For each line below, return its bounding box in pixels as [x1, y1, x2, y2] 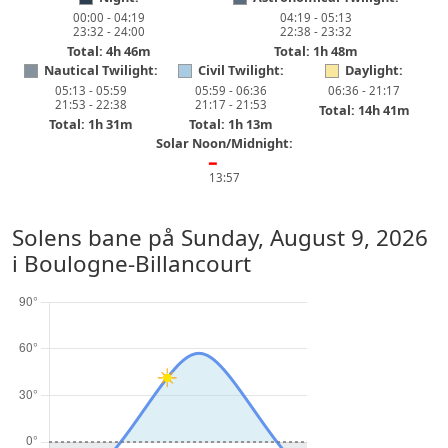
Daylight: [345, 61, 404, 79]
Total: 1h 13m [188, 115, 273, 133]
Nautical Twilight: [43, 61, 158, 79]
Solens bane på [12, 222, 181, 253]
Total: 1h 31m [48, 115, 133, 133]
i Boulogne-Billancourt [12, 248, 251, 279]
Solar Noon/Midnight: [155, 134, 293, 152]
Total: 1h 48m [274, 42, 358, 60]
